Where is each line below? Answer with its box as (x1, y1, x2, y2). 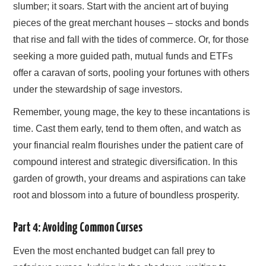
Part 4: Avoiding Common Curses (13, 222, 143, 235)
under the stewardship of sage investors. (13, 84, 183, 95)
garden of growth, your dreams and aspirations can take (13, 173, 246, 184)
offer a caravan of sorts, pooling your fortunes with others (13, 68, 250, 78)
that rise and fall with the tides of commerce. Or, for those (13, 34, 249, 45)
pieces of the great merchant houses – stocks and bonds (13, 18, 249, 28)
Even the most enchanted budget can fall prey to (13, 245, 216, 256)
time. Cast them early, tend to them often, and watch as (13, 123, 242, 134)
